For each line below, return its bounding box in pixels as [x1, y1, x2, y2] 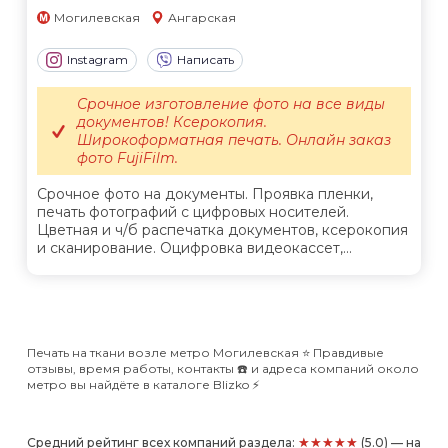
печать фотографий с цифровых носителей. [37, 203, 349, 222]
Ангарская [168, 10, 236, 25]
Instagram [67, 52, 128, 68]
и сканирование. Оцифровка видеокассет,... [37, 239, 352, 258]
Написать [177, 52, 234, 68]
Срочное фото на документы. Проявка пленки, [37, 185, 373, 204]
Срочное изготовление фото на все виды [77, 95, 385, 114]
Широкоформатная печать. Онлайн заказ [77, 131, 391, 150]
